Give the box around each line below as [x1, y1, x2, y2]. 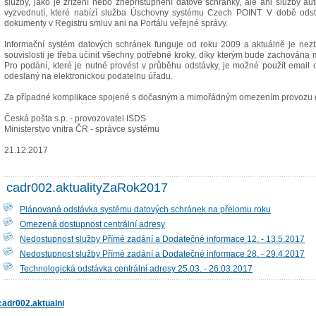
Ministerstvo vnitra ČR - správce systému [4, 124, 159, 133]
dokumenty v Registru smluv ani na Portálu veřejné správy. [4, 18, 228, 28]
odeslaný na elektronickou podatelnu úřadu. [4, 71, 173, 80]
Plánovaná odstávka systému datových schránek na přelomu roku [20, 205, 271, 214]
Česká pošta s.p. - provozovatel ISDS [4, 114, 146, 123]
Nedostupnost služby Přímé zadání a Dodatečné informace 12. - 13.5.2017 [20, 234, 305, 243]
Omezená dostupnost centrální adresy [20, 219, 165, 229]
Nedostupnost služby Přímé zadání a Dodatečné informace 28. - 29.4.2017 [20, 249, 305, 258]
